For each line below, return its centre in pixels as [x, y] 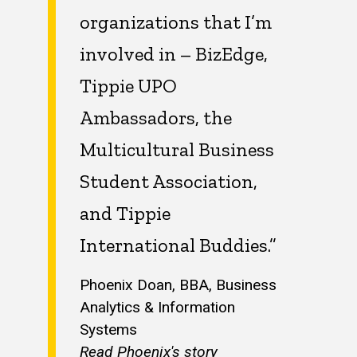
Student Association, [169, 181]
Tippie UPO [128, 85]
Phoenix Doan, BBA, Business [178, 285]
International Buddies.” [178, 245]
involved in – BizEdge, [174, 53]
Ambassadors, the [156, 117]
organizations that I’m [176, 22]
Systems [108, 330]
